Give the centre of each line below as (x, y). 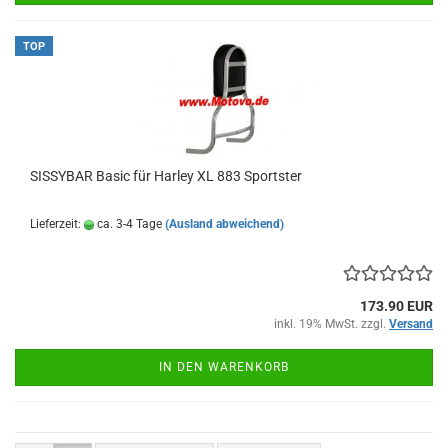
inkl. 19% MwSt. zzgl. (331, 324)
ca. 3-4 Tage (128, 224)
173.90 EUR (396, 306)
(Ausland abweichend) (224, 224)
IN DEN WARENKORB (224, 367)
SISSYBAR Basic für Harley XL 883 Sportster (166, 176)
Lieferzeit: (57, 224)
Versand (411, 324)
